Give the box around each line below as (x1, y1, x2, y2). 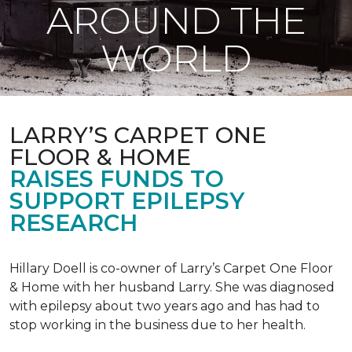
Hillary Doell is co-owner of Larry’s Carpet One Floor (9, 261, 333, 276)
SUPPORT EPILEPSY (9, 187, 244, 214)
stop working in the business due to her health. (9, 317, 306, 332)
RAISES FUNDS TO (9, 165, 224, 192)
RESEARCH (9, 209, 137, 236)
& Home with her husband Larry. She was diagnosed (9, 280, 335, 295)
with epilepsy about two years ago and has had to (9, 299, 320, 313)
